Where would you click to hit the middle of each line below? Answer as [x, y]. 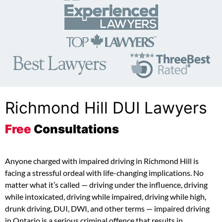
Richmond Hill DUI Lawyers [106, 107]
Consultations [75, 129]
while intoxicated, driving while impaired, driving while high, [106, 197]
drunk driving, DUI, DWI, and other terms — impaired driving [107, 209]
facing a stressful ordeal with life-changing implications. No [104, 173]
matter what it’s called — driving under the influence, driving [106, 185]
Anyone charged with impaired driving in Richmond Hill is [102, 161]
